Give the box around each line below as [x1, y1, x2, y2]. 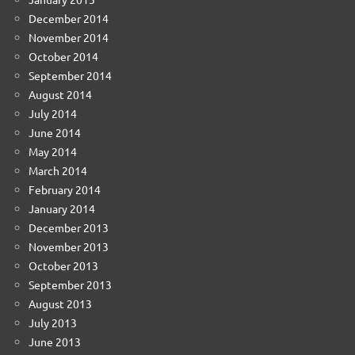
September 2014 [29, 67, 112, 82]
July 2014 [29, 105, 77, 120]
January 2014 [29, 200, 95, 216]
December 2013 [29, 219, 109, 235]
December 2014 [29, 10, 109, 25]
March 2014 [29, 162, 87, 177]
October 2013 [29, 258, 98, 273]
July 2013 [29, 315, 77, 330]
